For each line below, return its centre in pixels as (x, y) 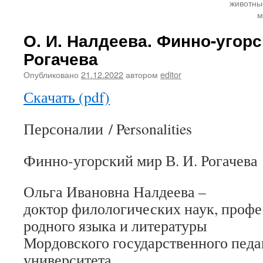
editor (171, 74)
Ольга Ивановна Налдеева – (115, 191)
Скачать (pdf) (67, 97)
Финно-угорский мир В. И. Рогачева (141, 160)
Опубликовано (51, 74)
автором (142, 74)
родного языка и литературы (115, 225)
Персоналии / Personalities (108, 129)
